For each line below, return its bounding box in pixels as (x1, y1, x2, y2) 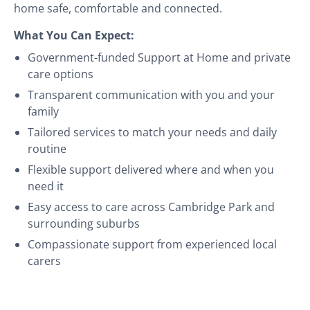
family (28, 103, 59, 119)
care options (28, 66, 93, 82)
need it (28, 178, 64, 194)
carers (28, 253, 61, 268)
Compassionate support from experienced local (28, 236, 277, 252)
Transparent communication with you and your (28, 86, 275, 102)
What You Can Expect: (14, 27, 134, 43)
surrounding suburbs (28, 215, 140, 231)
